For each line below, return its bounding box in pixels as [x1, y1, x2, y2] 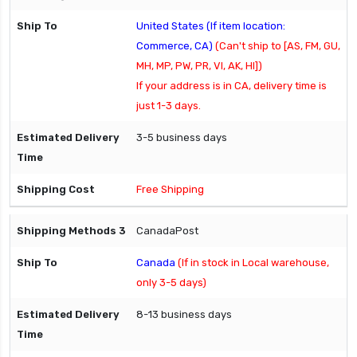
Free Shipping [136, 183, 204, 196]
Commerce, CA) [136, 40, 215, 53]
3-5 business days [136, 131, 227, 144]
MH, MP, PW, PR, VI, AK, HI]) [136, 60, 262, 73]
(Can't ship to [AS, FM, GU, [215, 40, 340, 53]
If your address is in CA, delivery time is [136, 80, 327, 92]
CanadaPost [136, 225, 198, 237]
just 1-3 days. [136, 100, 201, 112]
